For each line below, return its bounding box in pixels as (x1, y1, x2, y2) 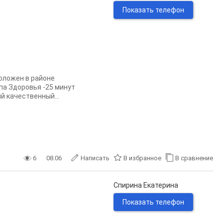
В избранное (123, 154, 161, 162)
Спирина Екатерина (113, 181, 178, 189)
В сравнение (175, 154, 213, 162)
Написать (81, 154, 110, 162)
